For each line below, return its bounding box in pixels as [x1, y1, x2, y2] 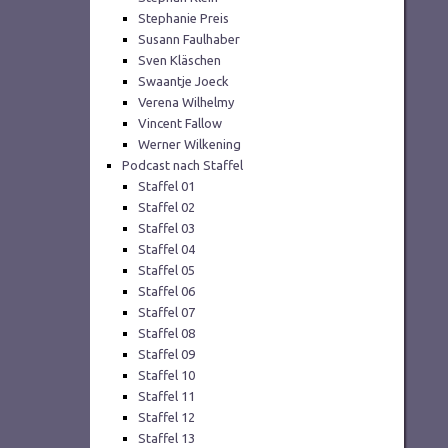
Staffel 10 [138, 368, 196, 383]
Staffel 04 [138, 242, 196, 257]
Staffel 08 [138, 326, 196, 341]
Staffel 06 [138, 284, 196, 299]
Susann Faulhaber [138, 32, 241, 47]
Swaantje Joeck [138, 74, 230, 89]
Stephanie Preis [138, 11, 230, 26]
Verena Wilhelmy [138, 95, 235, 110]
